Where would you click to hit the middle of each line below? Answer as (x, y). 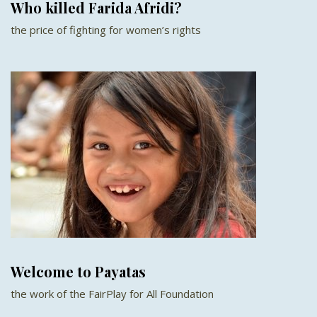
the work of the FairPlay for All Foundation (112, 294)
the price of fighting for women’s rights (106, 30)
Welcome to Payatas (78, 272)
